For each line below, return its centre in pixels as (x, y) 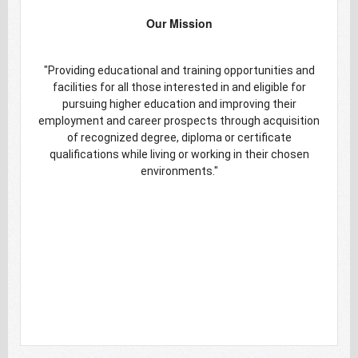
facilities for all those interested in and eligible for (179, 87)
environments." (179, 171)
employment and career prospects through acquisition (179, 121)
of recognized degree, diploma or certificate (179, 137)
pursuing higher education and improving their (179, 104)
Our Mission (179, 23)
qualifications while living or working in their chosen (179, 154)
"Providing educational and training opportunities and (179, 70)
